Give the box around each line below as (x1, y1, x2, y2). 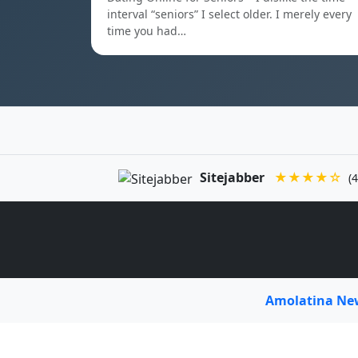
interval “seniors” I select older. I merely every (107, 6, 352, 22)
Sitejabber (200, 169, 265, 186)
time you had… (107, 23, 186, 38)
